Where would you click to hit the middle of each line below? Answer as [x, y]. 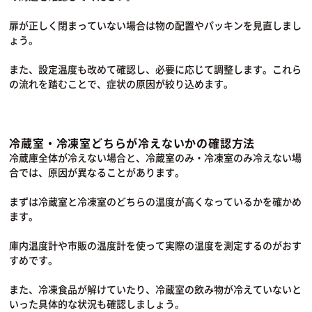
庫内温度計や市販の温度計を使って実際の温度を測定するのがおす [156, 245]
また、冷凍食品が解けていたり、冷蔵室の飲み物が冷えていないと [156, 289]
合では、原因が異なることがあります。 [97, 172]
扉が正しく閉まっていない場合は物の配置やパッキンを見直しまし [156, 25]
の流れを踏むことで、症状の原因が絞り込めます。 [122, 83]
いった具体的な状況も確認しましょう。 [97, 303]
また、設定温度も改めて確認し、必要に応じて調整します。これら [156, 69]
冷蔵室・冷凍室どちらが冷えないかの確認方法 [132, 142]
